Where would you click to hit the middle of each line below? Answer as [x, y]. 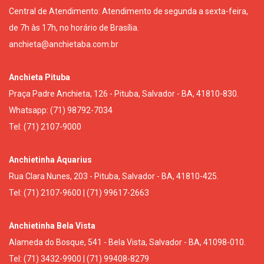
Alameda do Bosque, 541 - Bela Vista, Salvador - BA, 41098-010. [127, 242]
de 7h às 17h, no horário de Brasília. [74, 28]
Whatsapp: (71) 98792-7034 [61, 110]
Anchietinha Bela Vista [52, 226]
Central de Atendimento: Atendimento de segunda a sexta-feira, [128, 11]
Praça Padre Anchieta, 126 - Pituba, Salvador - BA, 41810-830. [124, 94]
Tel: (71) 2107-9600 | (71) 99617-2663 [79, 193]
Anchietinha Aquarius [50, 160]
